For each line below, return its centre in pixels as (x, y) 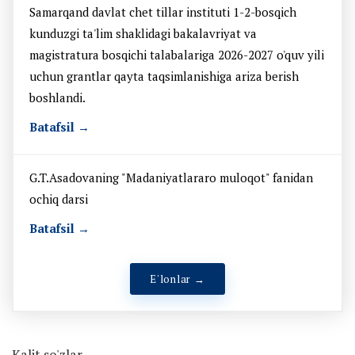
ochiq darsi (59, 199)
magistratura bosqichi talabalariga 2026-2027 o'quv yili (177, 55)
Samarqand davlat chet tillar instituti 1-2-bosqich (163, 12)
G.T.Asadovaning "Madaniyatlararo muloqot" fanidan (171, 178)
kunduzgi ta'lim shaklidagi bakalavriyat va (143, 34)
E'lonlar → (177, 279)
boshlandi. (57, 98)
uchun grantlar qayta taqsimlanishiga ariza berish (164, 76)
